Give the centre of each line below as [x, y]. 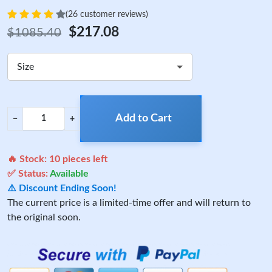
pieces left [84, 159]
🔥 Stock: [28, 159]
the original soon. [44, 217]
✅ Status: [29, 174]
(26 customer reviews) [107, 14]
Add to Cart [143, 118]
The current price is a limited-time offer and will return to [129, 203]
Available [69, 174]
